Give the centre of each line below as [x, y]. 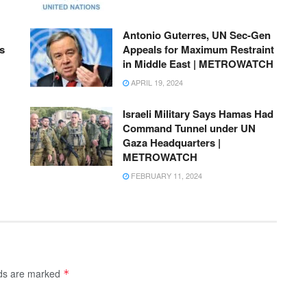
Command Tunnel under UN [189, 128]
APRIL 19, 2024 [156, 83]
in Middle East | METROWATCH [198, 64]
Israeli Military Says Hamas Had [198, 114]
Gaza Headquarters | [172, 143]
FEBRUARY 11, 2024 [165, 176]
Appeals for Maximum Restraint [198, 50]
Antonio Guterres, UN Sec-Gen [197, 35]
